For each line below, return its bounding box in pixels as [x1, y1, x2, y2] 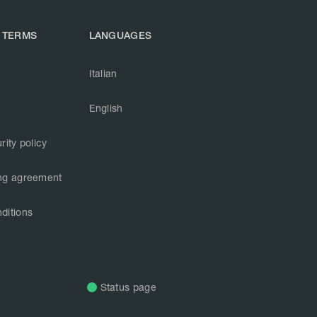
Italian [88, 67, 117, 79]
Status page [100, 281, 156, 293]
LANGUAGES [88, 30, 152, 41]
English [88, 102, 123, 114]
